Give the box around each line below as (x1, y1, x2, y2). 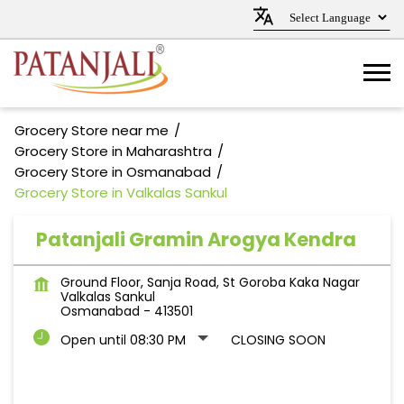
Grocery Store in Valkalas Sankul (14, 183, 227, 202)
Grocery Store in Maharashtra (14, 142, 212, 161)
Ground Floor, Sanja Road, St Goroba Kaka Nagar (60, 273, 360, 291)
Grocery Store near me (14, 121, 169, 140)
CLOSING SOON (231, 331, 326, 349)
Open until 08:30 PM (60, 331, 186, 349)
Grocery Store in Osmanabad (14, 162, 211, 181)
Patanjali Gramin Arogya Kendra (36, 226, 356, 252)
